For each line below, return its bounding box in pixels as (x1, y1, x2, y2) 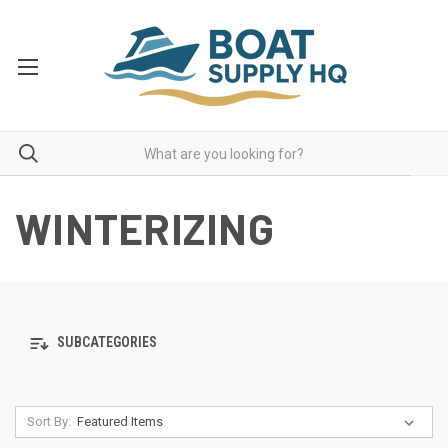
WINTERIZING (15, 203, 274, 253)
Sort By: (26, 414, 71, 429)
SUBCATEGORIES (54, 334, 157, 351)
